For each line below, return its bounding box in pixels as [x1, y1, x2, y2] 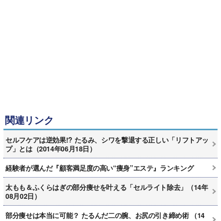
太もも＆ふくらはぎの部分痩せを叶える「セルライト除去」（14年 [5, 182, 208, 192]
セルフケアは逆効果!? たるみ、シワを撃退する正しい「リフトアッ [5, 134, 209, 145]
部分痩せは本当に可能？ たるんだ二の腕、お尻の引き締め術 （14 [5, 210, 205, 220]
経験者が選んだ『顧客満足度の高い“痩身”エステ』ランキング [5, 162, 194, 173]
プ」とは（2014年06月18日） [5, 143, 96, 153]
